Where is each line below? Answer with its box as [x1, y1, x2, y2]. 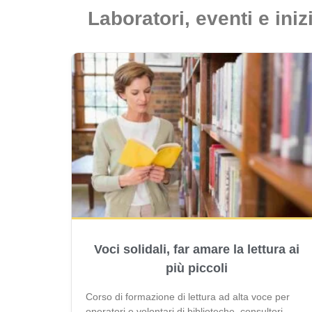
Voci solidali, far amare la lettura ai [93, 242, 299, 257]
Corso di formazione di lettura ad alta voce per [86, 291, 290, 303]
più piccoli [165, 261, 228, 276]
